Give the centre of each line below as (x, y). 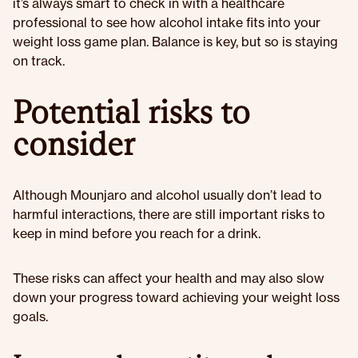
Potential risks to (131, 112)
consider (74, 144)
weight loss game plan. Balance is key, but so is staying (175, 42)
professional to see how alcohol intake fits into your (167, 22)
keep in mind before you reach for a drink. (137, 233)
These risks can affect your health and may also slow (169, 278)
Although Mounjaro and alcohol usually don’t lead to (167, 195)
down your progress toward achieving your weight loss (176, 297)
